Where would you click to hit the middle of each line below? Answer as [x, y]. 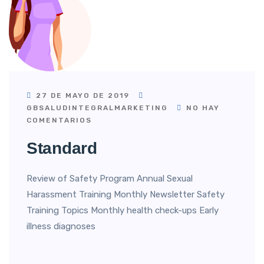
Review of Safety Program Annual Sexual [110, 179]
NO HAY [202, 108]
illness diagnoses [61, 226]
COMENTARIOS [59, 120]
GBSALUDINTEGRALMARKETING [97, 108]
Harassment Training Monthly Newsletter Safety [126, 194]
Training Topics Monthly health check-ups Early [123, 210]
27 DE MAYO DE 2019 [83, 95]
